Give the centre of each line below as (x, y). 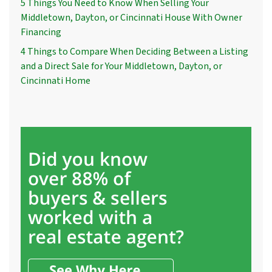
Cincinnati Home (56, 81)
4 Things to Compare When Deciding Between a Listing (134, 52)
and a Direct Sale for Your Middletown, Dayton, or (121, 66)
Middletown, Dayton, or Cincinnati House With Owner (131, 18)
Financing (41, 32)
